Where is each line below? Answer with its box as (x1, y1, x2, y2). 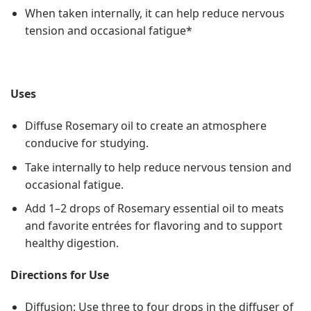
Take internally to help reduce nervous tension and (24, 159, 292, 175)
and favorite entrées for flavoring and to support (24, 218, 283, 234)
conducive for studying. (24, 135, 149, 151)
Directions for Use (10, 267, 109, 283)
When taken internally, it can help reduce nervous (24, 5, 285, 21)
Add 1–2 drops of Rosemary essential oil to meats (24, 201, 284, 217)
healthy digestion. (24, 235, 119, 251)
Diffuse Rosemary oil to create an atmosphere (24, 118, 267, 134)
